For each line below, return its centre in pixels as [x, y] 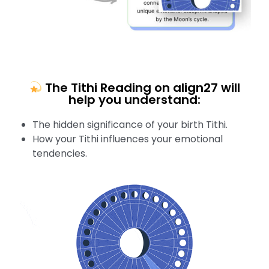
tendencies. [60, 154]
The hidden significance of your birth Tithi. [130, 125]
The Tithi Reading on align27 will [141, 88]
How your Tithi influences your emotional [128, 139]
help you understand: [134, 100]
